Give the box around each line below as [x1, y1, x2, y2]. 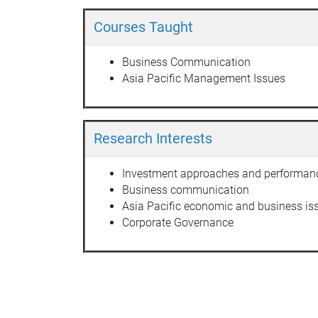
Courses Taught [94, 18, 193, 35]
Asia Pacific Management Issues [122, 71, 285, 85]
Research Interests [94, 129, 212, 147]
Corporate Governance [122, 215, 234, 229]
